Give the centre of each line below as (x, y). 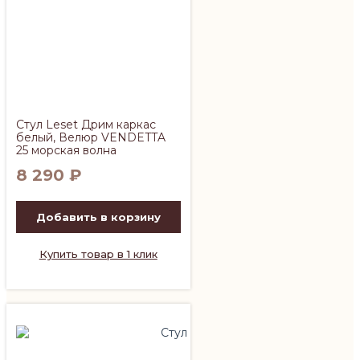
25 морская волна (66, 150)
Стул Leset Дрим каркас (86, 124)
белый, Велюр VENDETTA (91, 137)
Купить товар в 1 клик (98, 254)
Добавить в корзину (98, 217)
